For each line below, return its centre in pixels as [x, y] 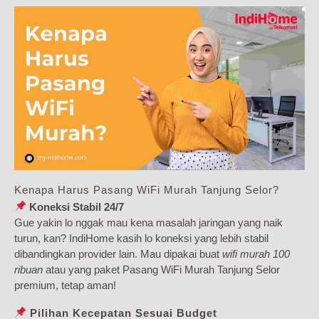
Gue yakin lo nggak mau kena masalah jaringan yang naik [148, 222]
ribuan [28, 269]
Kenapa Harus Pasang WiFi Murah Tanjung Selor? [147, 189]
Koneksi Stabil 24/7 [77, 206]
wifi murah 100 [256, 253]
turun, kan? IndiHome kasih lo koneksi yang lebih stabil [141, 238]
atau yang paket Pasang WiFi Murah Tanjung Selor [161, 269]
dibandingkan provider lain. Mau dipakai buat [118, 253]
